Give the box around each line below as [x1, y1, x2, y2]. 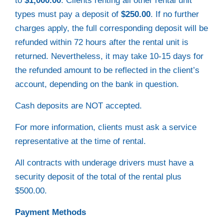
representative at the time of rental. [15, 136, 146, 146]
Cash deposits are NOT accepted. [15, 101, 142, 110]
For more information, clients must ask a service [15, 122, 196, 132]
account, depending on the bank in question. [15, 79, 179, 89]
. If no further [150, 9, 199, 19]
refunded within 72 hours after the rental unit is [15, 37, 188, 47]
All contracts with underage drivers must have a [15, 158, 193, 167]
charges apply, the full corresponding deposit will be [15, 23, 208, 33]
